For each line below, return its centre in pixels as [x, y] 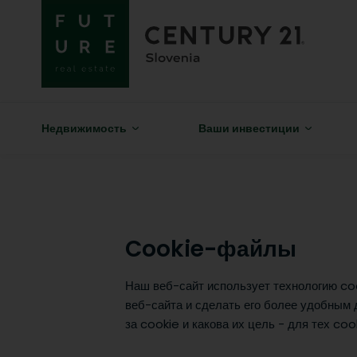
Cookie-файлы [211, 249]
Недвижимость [84, 128]
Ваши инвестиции [249, 128]
